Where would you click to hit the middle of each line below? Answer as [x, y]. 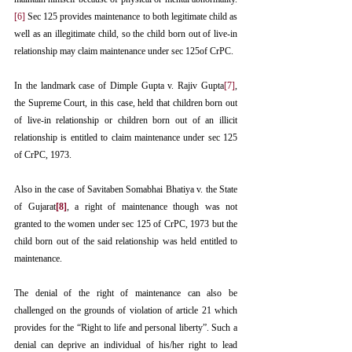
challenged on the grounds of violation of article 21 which [126, 311]
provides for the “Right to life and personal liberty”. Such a [126, 328]
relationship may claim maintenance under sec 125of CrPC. [124, 51]
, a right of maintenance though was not [152, 207]
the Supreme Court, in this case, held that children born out [126, 103]
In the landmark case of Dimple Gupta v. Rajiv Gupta [119, 86]
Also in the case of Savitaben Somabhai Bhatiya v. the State [126, 190]
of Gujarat [35, 207]
